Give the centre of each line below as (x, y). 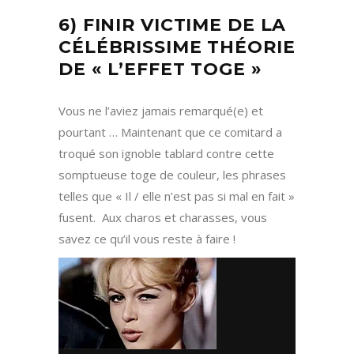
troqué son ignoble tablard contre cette (166, 154)
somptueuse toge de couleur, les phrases (172, 175)
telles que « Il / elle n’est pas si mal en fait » (177, 196)
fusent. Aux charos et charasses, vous (163, 218)
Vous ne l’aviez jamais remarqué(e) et (161, 111)
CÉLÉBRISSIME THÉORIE (177, 47)
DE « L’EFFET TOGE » (160, 70)
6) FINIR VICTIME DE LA (173, 25)
